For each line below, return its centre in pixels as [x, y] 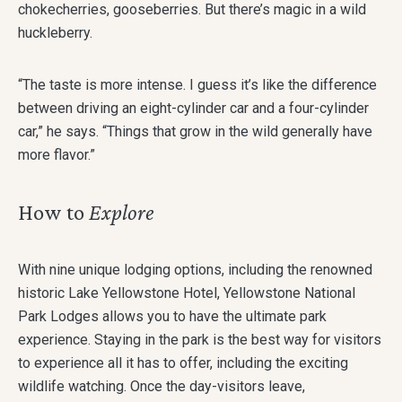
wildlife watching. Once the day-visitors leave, [162, 387]
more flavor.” [57, 155]
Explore [121, 213]
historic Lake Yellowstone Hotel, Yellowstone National [187, 293]
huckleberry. [55, 33]
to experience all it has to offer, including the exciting [183, 363]
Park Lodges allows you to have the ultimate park [172, 317]
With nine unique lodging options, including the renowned [195, 270]
